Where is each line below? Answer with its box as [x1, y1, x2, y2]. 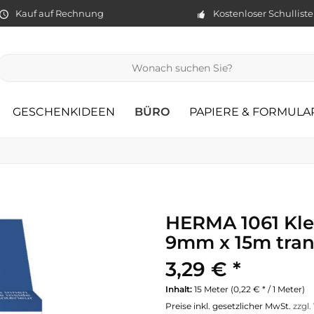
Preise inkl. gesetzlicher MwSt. [165, 301, 293, 311]
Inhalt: [165, 284, 194, 294]
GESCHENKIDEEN [13, 105, 115, 118]
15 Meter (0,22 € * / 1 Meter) [194, 284, 305, 294]
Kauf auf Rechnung [15, 7, 104, 19]
